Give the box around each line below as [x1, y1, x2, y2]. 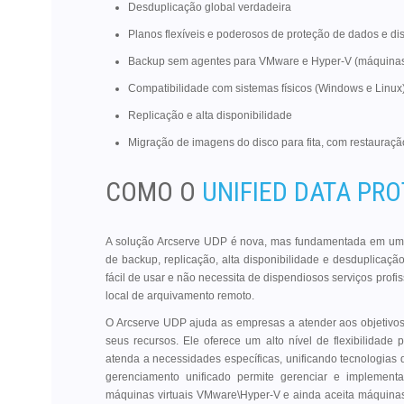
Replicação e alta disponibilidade [128, 109, 292, 123]
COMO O [106, 176, 202, 208]
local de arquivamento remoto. [106, 289, 254, 303]
